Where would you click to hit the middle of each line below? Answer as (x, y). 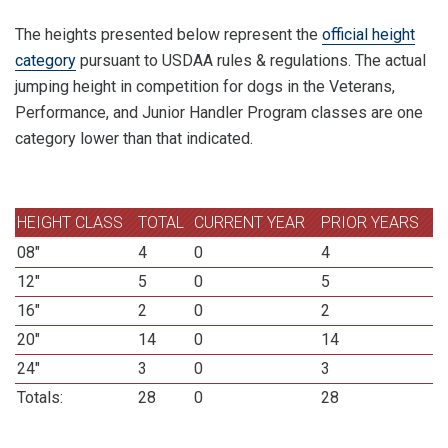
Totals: (40, 397)
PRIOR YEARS (370, 222)
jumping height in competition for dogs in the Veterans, (205, 86)
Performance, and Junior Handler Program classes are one (219, 112)
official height (368, 34)
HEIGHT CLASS (70, 222)
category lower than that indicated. (134, 138)
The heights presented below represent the (168, 34)
